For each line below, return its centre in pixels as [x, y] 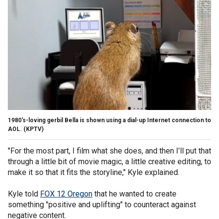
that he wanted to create [134, 194]
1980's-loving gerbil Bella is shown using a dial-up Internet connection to [109, 120]
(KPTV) [33, 129]
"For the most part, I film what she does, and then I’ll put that [109, 151]
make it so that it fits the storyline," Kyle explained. [94, 172]
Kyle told [24, 194]
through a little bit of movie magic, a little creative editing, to [109, 161]
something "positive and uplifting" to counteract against [102, 204]
